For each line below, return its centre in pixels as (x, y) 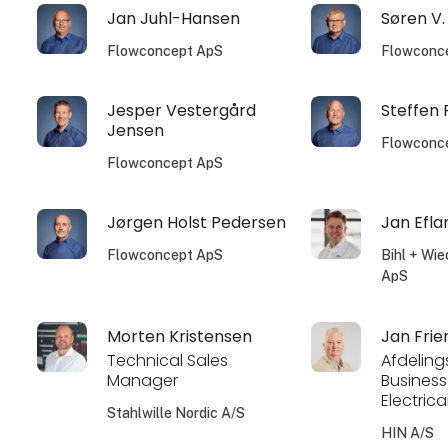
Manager (143, 381)
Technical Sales (168, 361)
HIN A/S (407, 433)
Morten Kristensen (180, 336)
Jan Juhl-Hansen (174, 18)
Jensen (136, 131)
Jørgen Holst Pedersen (197, 223)
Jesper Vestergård (182, 111)
